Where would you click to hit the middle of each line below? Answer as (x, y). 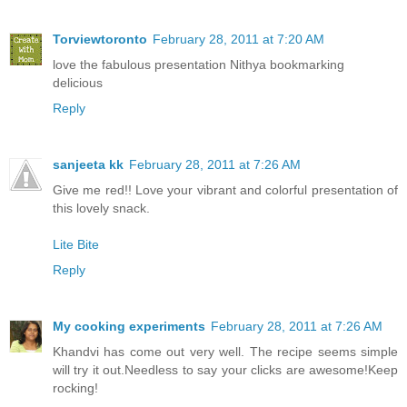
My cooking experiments (129, 326)
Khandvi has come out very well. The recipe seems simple (225, 351)
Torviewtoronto (100, 39)
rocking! (75, 387)
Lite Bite (76, 244)
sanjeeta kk (88, 164)
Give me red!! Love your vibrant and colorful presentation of (225, 189)
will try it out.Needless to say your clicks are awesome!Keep (225, 369)
